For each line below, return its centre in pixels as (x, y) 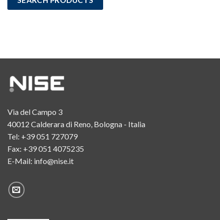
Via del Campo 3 (35, 112)
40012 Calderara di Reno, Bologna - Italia (76, 124)
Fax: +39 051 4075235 (46, 149)
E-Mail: (21, 161)
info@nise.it (54, 161)
